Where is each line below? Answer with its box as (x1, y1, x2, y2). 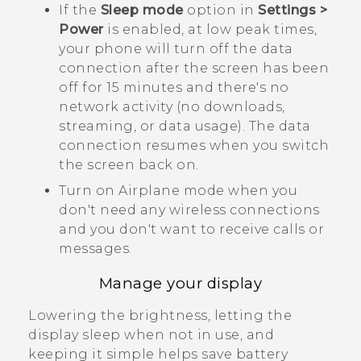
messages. (59, 240, 132, 256)
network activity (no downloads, (59, 98, 285, 114)
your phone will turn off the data (59, 40, 293, 56)
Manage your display (98, 274, 263, 293)
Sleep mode (100, 2, 184, 18)
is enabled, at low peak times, (103, 21, 317, 37)
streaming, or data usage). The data (59, 118, 311, 134)
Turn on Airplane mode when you (59, 182, 297, 198)
